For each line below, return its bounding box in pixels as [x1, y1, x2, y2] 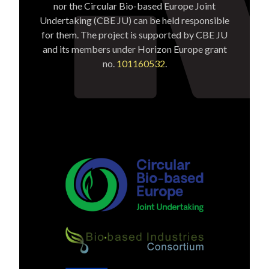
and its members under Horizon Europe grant [42, 43, 227, 55]
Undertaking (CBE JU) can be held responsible [40, 14, 229, 26]
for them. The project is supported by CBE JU [41, 28, 228, 40]
